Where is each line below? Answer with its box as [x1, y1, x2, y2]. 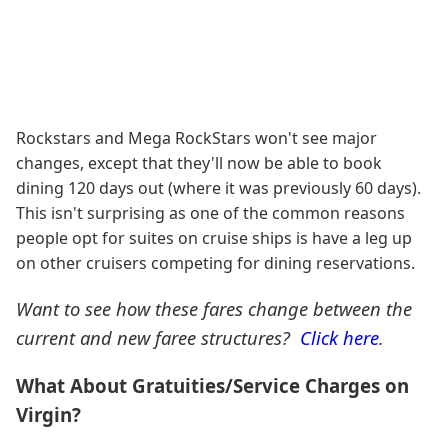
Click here [300, 325, 379, 351]
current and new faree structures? [16, 325, 300, 351]
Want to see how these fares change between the [16, 296, 412, 322]
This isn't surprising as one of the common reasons [16, 201, 405, 224]
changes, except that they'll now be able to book [16, 151, 382, 174]
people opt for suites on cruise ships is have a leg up [16, 226, 412, 249]
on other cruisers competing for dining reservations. [16, 251, 415, 274]
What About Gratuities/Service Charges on [16, 372, 409, 398]
